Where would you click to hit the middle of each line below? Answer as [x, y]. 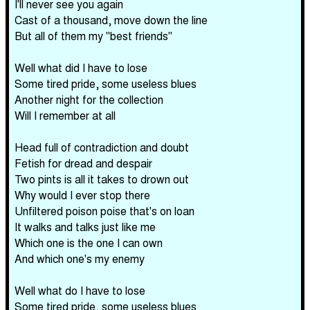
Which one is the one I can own [89, 243]
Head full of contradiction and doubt [102, 147]
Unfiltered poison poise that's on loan [104, 211]
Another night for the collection [89, 99]
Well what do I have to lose [80, 290]
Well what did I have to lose [81, 67]
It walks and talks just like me [85, 227]
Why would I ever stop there [82, 195]
